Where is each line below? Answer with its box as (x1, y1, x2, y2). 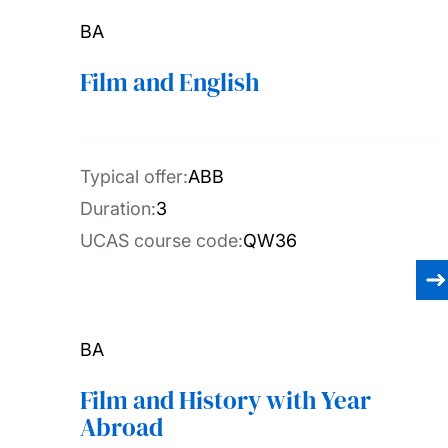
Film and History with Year (80, 383, 371, 417)
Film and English (80, 65, 260, 99)
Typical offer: (80, 166, 188, 187)
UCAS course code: (80, 230, 243, 251)
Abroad (80, 410, 163, 444)
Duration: (80, 198, 156, 219)
